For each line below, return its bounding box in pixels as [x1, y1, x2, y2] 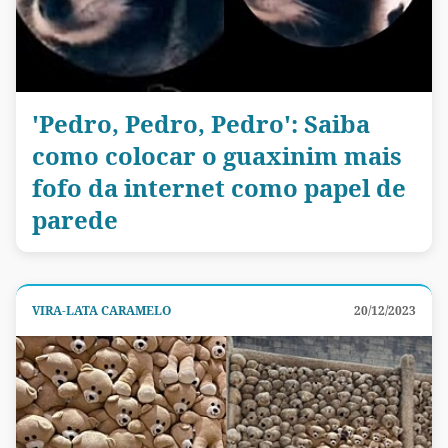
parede [32, 202, 118, 236]
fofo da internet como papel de [32, 170, 406, 204]
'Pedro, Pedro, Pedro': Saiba [32, 106, 370, 140]
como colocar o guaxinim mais [32, 138, 402, 172]
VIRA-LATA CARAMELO [32, 301, 171, 319]
